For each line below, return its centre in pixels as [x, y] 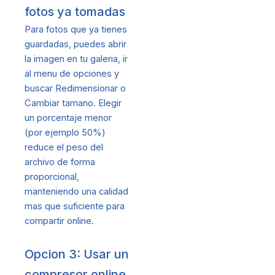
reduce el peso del [64, 148]
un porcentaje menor [68, 118]
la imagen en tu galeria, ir [76, 59]
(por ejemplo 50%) [65, 133]
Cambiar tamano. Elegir [73, 103]
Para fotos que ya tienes [76, 30]
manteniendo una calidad [76, 192]
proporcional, [52, 177]
